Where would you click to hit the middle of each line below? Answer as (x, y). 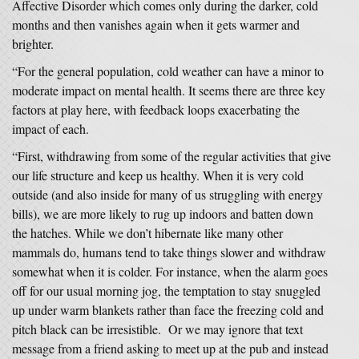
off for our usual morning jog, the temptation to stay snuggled (166, 290)
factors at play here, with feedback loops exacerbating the (156, 109)
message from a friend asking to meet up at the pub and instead (170, 348)
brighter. (35, 44)
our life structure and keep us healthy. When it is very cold (158, 175)
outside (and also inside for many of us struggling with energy (167, 194)
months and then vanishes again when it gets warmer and (156, 24)
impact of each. (52, 129)
